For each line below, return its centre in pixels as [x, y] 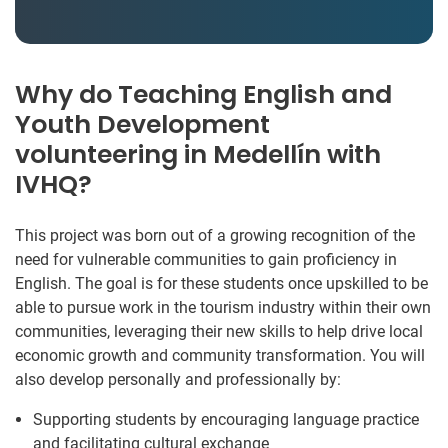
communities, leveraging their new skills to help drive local [219, 331]
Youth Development [142, 124]
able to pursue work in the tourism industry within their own [223, 307]
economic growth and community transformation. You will [220, 355]
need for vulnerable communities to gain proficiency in [206, 259]
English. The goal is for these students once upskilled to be [221, 283]
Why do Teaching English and [203, 94]
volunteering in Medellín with [198, 154]
